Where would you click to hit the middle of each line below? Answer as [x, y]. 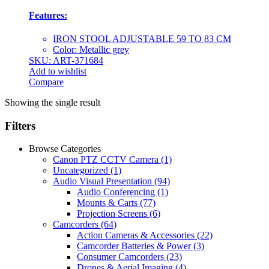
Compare [46, 82]
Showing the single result [53, 103]
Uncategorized [82, 171]
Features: [48, 15]
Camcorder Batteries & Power [135, 246]
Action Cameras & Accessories [137, 235]
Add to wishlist [58, 71]
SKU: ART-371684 [66, 61]
